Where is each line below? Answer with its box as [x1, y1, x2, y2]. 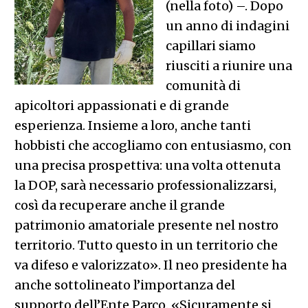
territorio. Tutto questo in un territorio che [14, 236, 278, 253]
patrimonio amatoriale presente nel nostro [14, 217, 278, 233]
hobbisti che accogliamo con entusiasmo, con [14, 137, 291, 153]
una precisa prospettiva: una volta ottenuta [14, 157, 280, 173]
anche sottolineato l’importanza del [14, 276, 235, 293]
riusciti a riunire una [165, 57, 292, 74]
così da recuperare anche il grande [14, 197, 225, 213]
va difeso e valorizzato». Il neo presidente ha [14, 256, 287, 273]
